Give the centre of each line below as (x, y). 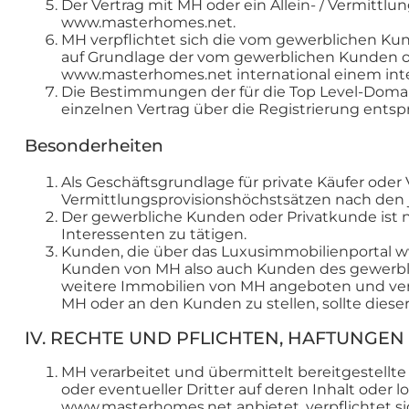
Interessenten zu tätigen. (154, 234)
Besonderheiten (94, 146)
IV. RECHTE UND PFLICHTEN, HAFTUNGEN (215, 337)
